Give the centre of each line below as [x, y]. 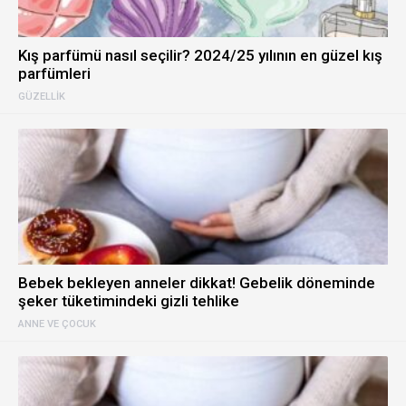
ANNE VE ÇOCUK [57, 324]
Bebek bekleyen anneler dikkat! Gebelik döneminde [197, 283]
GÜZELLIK [42, 97]
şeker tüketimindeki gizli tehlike [129, 301]
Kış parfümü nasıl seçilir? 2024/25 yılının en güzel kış [200, 55]
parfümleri [54, 73]
